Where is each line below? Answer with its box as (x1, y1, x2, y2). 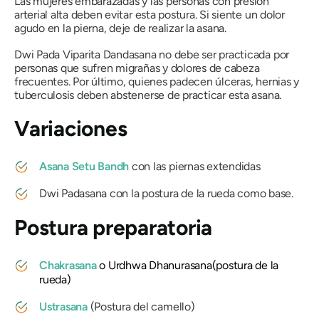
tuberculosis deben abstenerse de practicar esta (14, 88, 252, 102)
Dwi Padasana (39, 186, 108, 200)
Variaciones (14, 115, 127, 142)
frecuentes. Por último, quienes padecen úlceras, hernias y (14, 74, 300, 88)
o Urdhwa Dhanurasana (96, 258, 212, 272)
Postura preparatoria (14, 214, 213, 241)
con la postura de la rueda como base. (107, 186, 294, 200)
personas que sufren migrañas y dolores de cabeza (14, 61, 260, 75)
